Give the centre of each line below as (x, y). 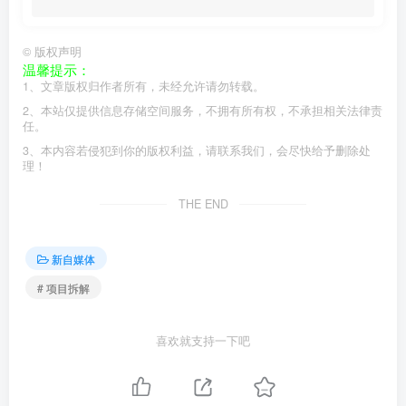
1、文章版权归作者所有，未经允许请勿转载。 (144, 86)
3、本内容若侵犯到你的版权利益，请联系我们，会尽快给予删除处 (197, 150)
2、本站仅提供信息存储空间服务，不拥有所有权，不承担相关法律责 (203, 111)
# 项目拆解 (63, 287)
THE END (203, 204)
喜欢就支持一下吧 (203, 341)
